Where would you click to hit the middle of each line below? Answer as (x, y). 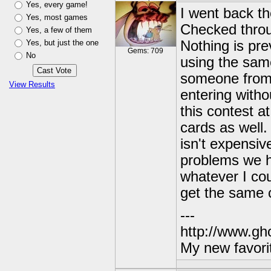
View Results (32, 84)
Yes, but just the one (62, 43)
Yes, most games (57, 17)
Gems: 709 (146, 51)
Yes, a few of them (59, 30)
